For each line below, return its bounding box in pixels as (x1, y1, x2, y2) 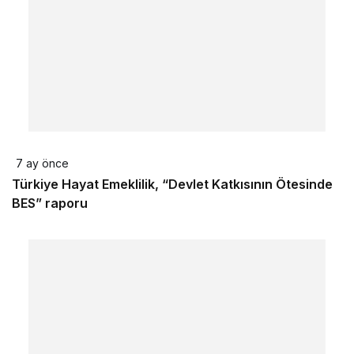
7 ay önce (16, 156, 69, 170)
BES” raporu (12, 195, 88, 211)
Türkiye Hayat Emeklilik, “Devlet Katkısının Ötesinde (12, 176, 333, 192)
